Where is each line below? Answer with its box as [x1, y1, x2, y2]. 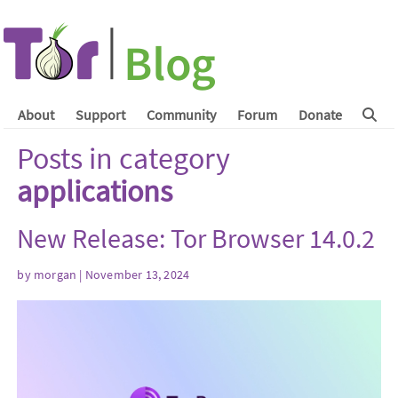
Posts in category [17, 139, 231, 177]
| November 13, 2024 [76, 266, 190, 283]
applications [17, 172, 173, 210]
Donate [298, 106, 342, 123]
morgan [34, 266, 77, 283]
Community [146, 106, 216, 123]
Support [75, 106, 125, 123]
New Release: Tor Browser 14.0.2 [17, 221, 376, 255]
